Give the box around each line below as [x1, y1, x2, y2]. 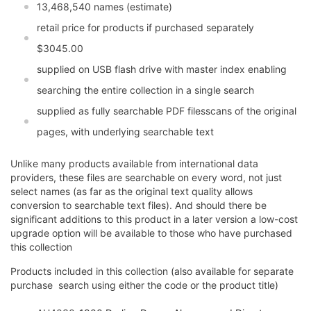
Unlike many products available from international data [10, 158, 258, 170]
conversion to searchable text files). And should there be [10, 199, 267, 212]
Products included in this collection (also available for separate [10, 265, 294, 278]
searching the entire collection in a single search [37, 84, 254, 96]
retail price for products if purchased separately [37, 22, 254, 34]
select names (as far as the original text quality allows [10, 185, 253, 198]
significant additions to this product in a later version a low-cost [10, 213, 298, 226]
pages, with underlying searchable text [37, 126, 214, 138]
